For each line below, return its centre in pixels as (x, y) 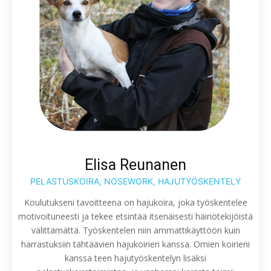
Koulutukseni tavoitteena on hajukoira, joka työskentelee (135, 202)
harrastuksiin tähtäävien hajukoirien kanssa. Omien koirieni (135, 244)
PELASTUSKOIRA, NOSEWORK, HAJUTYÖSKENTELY (135, 181)
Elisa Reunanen (135, 165)
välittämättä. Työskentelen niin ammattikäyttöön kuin (135, 230)
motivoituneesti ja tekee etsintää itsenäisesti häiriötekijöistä (135, 216)
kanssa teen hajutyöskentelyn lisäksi (135, 258)
